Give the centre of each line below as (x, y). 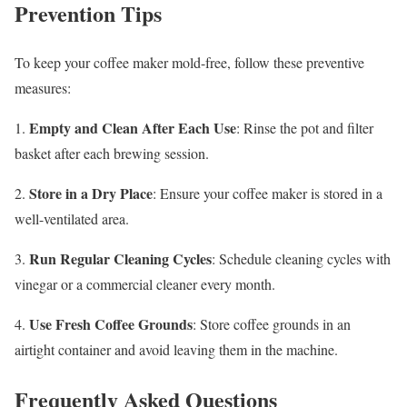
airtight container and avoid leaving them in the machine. (176, 350)
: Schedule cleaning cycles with (301, 259)
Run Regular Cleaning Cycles (120, 259)
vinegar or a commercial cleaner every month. (145, 284)
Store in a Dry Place (91, 194)
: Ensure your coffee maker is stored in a (268, 194)
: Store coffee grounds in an (272, 324)
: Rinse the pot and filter (305, 128)
